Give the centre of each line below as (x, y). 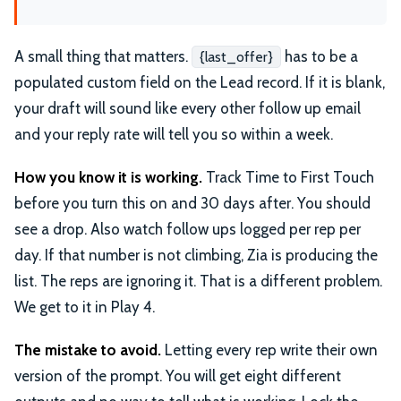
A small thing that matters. (103, 57)
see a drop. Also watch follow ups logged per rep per (188, 229)
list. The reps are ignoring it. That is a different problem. (198, 281)
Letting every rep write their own (269, 350)
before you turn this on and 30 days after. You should (192, 203)
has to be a (320, 57)
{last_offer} (236, 57)
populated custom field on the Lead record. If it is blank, (200, 83)
